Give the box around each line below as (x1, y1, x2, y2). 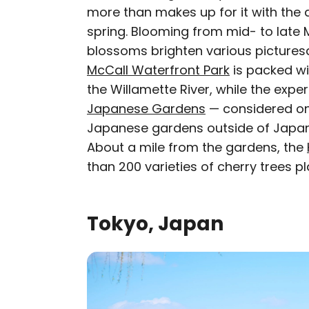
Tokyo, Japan (87, 210, 223, 237)
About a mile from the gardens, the (87, 139, 307, 156)
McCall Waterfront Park (87, 61, 230, 79)
